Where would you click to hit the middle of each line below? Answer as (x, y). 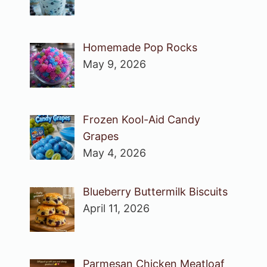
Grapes (100, 136)
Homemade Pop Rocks (140, 48)
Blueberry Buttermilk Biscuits (155, 192)
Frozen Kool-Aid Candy (141, 120)
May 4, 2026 (114, 153)
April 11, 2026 (116, 209)
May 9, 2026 (114, 64)
